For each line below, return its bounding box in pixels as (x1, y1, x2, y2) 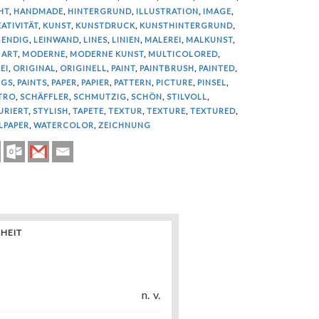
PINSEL (197, 78, 226, 88)
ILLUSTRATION (135, 6, 199, 16)
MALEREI (144, 35, 182, 45)
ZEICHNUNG (98, 120, 151, 130)
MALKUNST (185, 35, 233, 45)
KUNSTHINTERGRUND (139, 21, 233, 31)
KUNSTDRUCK (75, 21, 135, 31)
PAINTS (16, 78, 47, 88)
